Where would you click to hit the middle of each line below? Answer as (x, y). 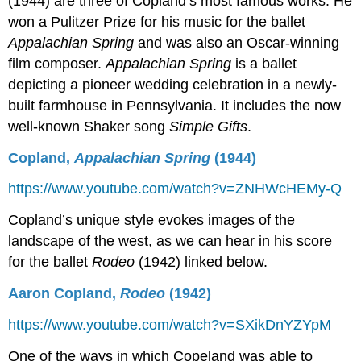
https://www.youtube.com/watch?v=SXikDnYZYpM (170, 324)
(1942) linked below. (203, 262)
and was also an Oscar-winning (239, 42)
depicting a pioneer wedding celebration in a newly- (173, 84)
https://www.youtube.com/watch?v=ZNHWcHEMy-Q (175, 189)
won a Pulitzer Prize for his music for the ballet (157, 21)
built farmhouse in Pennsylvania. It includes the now (175, 105)
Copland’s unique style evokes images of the (152, 220)
